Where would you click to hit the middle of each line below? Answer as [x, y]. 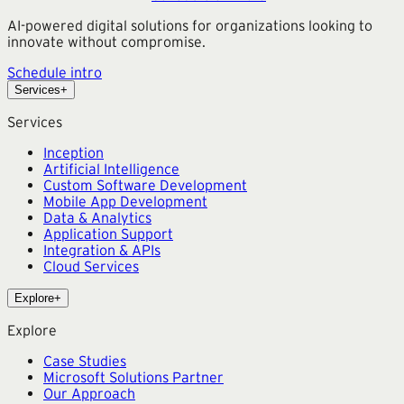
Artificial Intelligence [111, 168]
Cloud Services [91, 266]
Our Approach [89, 393]
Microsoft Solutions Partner [133, 376]
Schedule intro [55, 72]
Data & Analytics [97, 217]
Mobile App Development [125, 201]
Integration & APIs [102, 249]
